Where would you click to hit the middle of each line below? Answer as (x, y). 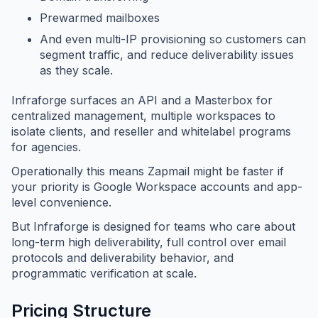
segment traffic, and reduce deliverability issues (167, 55)
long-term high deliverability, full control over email (149, 242)
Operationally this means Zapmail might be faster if (148, 171)
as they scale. (76, 71)
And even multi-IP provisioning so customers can (173, 39)
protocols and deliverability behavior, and (122, 258)
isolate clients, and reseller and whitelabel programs (151, 132)
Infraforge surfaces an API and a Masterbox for (142, 100)
